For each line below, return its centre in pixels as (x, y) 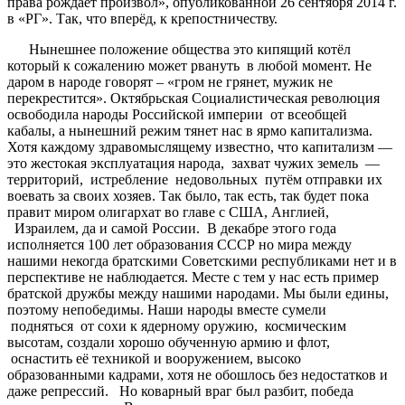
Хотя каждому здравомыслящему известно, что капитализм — (200, 146)
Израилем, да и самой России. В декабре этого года (172, 228)
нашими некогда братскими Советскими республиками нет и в (202, 260)
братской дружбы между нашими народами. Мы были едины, (198, 293)
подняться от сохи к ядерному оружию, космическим (177, 325)
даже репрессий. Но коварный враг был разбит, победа (180, 391)
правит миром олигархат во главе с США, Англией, (168, 212)
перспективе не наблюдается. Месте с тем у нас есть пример (193, 277)
